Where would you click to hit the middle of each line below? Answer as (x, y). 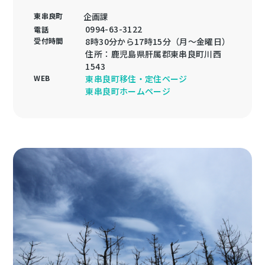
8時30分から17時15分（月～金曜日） (158, 41)
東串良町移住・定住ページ (136, 79)
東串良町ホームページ (128, 91)
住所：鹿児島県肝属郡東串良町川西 (153, 54)
